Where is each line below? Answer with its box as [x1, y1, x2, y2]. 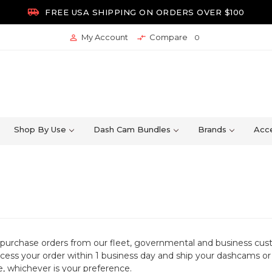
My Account [79, 32, 128, 42]
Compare [147, 32, 189, 42]
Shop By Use [14, 124, 67, 135]
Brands [197, 124, 226, 135]
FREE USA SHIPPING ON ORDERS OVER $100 [42, 7, 245, 17]
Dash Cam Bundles [93, 124, 171, 135]
